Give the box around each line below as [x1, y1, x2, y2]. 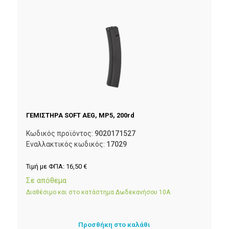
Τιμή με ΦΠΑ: [26, 163, 66, 171]
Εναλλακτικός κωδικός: [26, 140, 106, 149]
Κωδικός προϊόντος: [26, 129, 95, 138]
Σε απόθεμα [26, 175, 66, 185]
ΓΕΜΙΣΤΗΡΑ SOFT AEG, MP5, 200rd [26, 111, 134, 120]
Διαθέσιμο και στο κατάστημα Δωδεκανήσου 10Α [26, 188, 170, 196]
